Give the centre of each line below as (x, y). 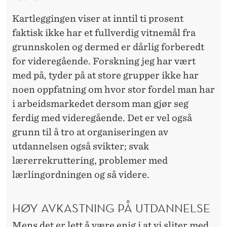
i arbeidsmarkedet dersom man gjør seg (100, 103)
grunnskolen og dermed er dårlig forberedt (108, 47)
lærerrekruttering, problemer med (90, 160)
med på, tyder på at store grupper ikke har (105, 75)
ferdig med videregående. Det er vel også (102, 118)
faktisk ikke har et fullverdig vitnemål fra (104, 32)
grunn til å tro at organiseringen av (90, 132)
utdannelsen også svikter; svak (81, 146)
